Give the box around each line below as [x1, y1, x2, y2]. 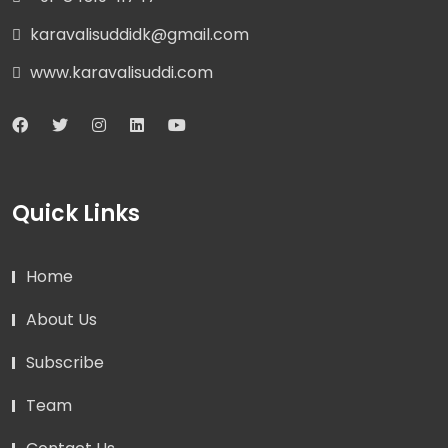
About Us [26, 307, 97, 331]
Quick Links [12, 197, 140, 229]
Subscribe [26, 350, 104, 374]
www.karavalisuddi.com [26, 60, 213, 84]
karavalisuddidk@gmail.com [26, 22, 249, 46]
